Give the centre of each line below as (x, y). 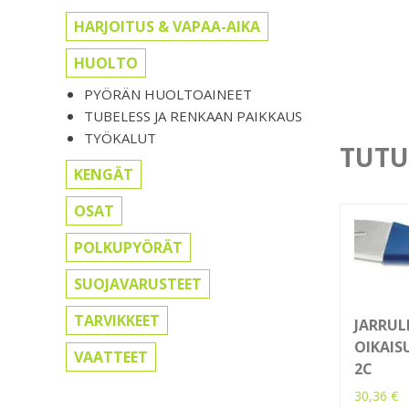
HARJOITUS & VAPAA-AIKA (167, 27)
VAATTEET (111, 357)
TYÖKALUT (120, 138)
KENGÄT (104, 175)
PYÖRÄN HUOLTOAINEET (168, 94)
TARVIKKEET (117, 321)
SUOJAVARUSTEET (138, 284)
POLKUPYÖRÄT (128, 248)
